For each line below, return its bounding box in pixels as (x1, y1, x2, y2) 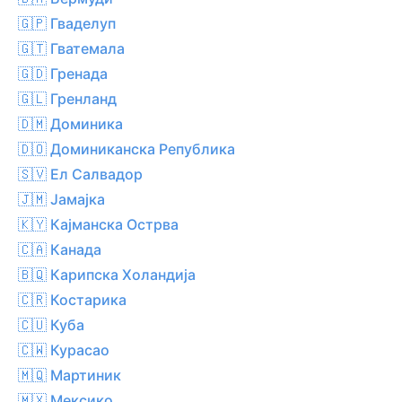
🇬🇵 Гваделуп (18, 13, 116, 32)
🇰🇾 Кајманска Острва (18, 214, 179, 233)
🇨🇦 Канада (18, 240, 101, 258)
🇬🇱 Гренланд (18, 89, 117, 108)
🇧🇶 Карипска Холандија (18, 265, 196, 284)
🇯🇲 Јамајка (18, 189, 105, 208)
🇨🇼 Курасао (18, 340, 109, 359)
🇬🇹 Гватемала (18, 39, 125, 57)
